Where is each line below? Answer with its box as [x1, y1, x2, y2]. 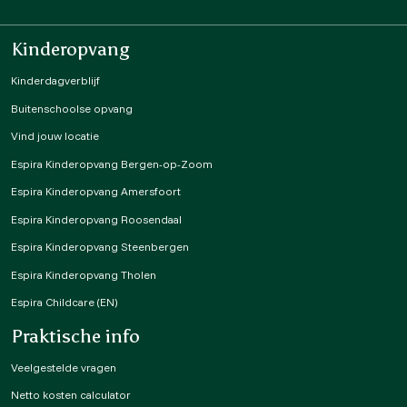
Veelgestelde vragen [11, 360, 116, 374]
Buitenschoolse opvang [11, 101, 133, 115]
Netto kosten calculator [11, 388, 131, 402]
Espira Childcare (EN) [11, 295, 117, 310]
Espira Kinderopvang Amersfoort [11, 184, 181, 199]
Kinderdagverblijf [11, 74, 100, 88]
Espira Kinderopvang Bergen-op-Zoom [11, 156, 213, 171]
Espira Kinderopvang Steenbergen [11, 240, 189, 254]
